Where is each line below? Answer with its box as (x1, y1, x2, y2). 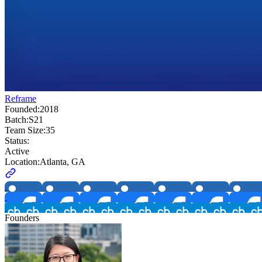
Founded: (5, 104, 40, 115)
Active (5, 146, 29, 157)
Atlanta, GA (40, 157, 85, 167)
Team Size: (5, 125, 46, 136)
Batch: (5, 115, 29, 125)
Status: (5, 136, 29, 146)
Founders (5, 213, 39, 223)
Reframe (5, 94, 36, 104)
